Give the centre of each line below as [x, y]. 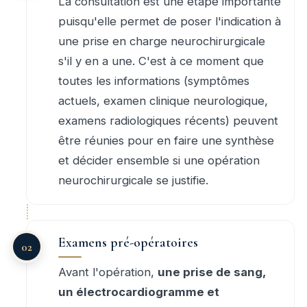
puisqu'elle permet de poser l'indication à [170, 22]
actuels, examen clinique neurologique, [163, 101]
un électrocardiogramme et [139, 292]
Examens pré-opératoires [128, 243]
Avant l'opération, [108, 272]
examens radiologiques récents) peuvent [168, 121]
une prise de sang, [212, 272]
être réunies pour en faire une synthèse [166, 141]
